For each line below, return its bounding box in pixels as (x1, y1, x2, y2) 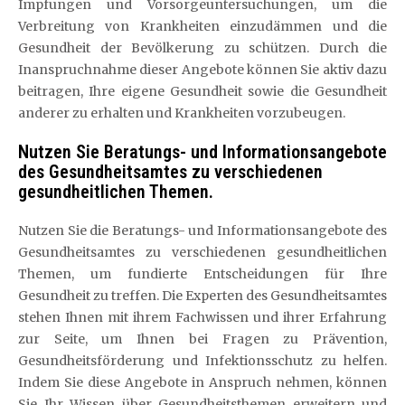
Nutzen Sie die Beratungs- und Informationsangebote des (18, 221, 387, 239)
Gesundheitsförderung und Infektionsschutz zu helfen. (18, 352, 387, 369)
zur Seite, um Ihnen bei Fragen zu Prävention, (18, 330, 387, 347)
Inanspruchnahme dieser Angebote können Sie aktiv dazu (18, 61, 387, 78)
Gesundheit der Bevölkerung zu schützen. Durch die (18, 39, 387, 56)
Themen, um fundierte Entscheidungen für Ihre (18, 265, 387, 282)
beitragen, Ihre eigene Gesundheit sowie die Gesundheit (18, 82, 387, 99)
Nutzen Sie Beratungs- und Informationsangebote (18, 140, 387, 163)
